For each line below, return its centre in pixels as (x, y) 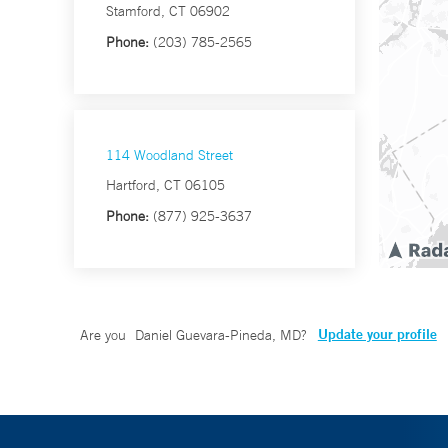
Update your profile (377, 334)
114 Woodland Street (169, 155)
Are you (105, 335)
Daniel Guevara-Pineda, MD (217, 335)
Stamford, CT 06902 (168, 11)
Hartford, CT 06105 (165, 185)
